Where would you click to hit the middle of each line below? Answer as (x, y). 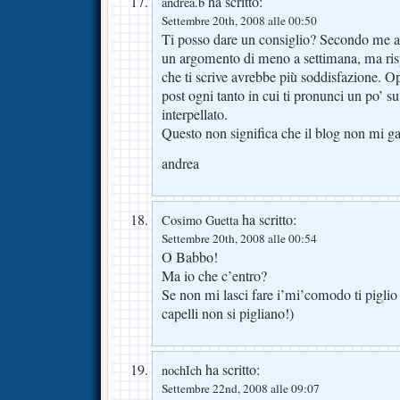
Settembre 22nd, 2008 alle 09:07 (241, 388)
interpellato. (195, 115)
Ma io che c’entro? (214, 275)
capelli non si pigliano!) (228, 313)
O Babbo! (190, 257)
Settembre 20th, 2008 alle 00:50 (239, 21)
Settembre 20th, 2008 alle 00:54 (239, 238)
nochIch (182, 370)
